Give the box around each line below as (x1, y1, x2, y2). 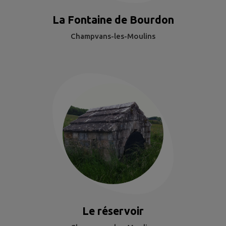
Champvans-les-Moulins (71, 32, 155, 41)
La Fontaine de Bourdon (52, 14, 174, 26)
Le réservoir (82, 205, 144, 217)
